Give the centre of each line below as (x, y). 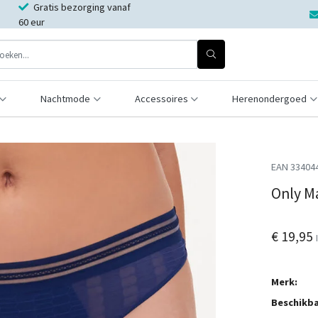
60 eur (31, 22)
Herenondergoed (270, 98)
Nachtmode (65, 98)
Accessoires (161, 98)
